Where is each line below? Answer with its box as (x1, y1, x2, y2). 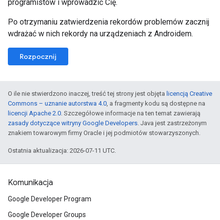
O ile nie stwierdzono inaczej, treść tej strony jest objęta (8, 90, 166, 97)
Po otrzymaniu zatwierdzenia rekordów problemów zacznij (8, 17, 209, 27)
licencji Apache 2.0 (8, 110, 61, 117)
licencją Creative (166, 90, 212, 97)
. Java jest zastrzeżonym (137, 119, 207, 127)
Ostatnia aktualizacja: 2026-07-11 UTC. (8, 147, 116, 154)
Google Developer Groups (8, 211, 86, 219)
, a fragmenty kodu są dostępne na (107, 100, 205, 107)
